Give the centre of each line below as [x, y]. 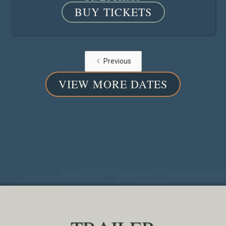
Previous [117, 61]
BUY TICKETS [113, 12]
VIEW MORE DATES [113, 84]
